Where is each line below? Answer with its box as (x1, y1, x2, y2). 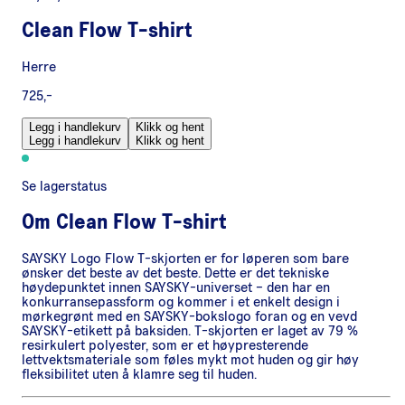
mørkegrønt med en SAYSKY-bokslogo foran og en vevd (22, 308, 357, 324)
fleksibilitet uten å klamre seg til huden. (22, 366, 257, 381)
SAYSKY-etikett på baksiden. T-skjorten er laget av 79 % (22, 323, 358, 338)
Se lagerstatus (22, 179, 107, 194)
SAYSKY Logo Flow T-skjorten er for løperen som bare (22, 250, 349, 266)
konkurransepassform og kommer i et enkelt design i (22, 294, 340, 309)
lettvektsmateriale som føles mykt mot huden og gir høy (22, 352, 359, 367)
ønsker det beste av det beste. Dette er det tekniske (22, 265, 329, 280)
